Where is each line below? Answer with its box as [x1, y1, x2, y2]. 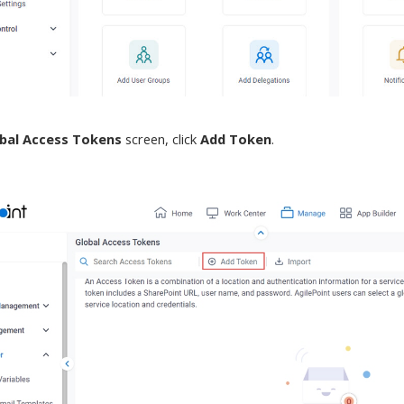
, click [165, 130, 201, 148]
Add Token [200, 130, 272, 148]
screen [122, 130, 166, 148]
